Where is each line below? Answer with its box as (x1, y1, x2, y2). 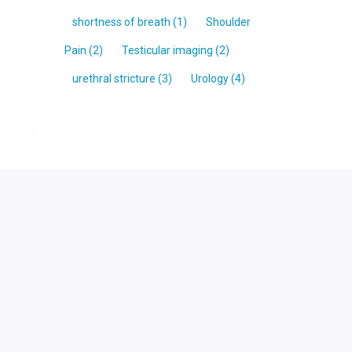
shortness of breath (72, 15, 170, 28)
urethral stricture (72, 71, 156, 85)
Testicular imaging (122, 43, 213, 57)
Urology (191, 71, 229, 85)
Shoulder (206, 15, 251, 28)
